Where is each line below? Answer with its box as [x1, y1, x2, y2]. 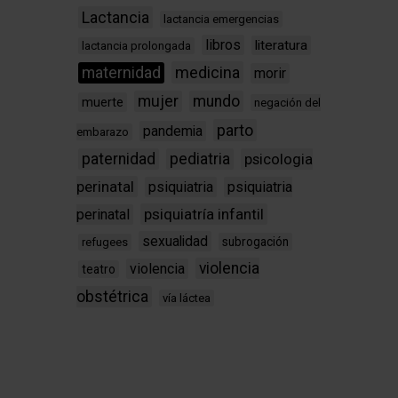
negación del [254, 96, 321, 110]
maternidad [82, 64, 161, 83]
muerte [82, 94, 123, 111]
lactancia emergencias [163, 12, 279, 27]
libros [205, 36, 241, 54]
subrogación [222, 235, 289, 250]
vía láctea [163, 291, 211, 306]
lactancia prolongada [82, 39, 191, 53]
